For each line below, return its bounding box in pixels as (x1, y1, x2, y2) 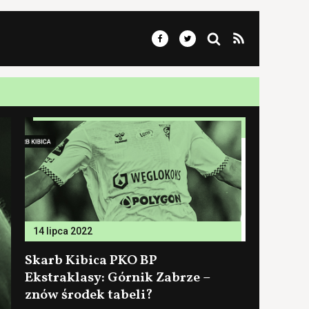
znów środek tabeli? (25, 286, 153, 305)
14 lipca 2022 (33, 226, 92, 237)
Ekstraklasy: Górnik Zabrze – (25, 268, 210, 288)
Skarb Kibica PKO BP (25, 251, 157, 270)
